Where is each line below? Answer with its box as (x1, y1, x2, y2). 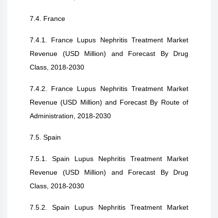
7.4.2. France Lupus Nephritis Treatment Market (30, 85, 188, 92)
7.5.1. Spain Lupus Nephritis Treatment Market (30, 155, 188, 163)
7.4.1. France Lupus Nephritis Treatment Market (30, 36, 188, 44)
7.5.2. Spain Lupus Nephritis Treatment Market (30, 203, 188, 211)
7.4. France (30, 15, 65, 22)
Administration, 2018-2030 (30, 112, 111, 120)
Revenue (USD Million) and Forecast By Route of (30, 98, 188, 106)
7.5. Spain (30, 133, 61, 141)
